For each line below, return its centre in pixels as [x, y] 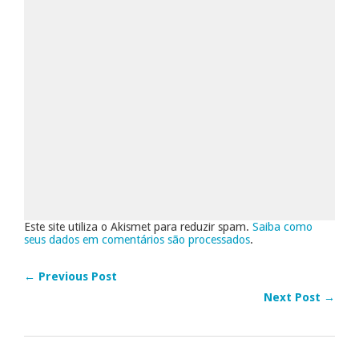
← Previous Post [71, 276]
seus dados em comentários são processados [137, 239]
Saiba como [282, 226]
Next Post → [299, 297]
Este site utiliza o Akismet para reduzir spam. [138, 226]
